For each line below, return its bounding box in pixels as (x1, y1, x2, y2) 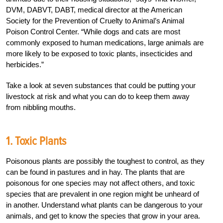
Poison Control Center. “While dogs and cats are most (6, 27, 180, 36)
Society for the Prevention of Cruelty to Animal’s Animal (6, 16, 184, 25)
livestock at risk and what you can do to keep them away (6, 92, 190, 101)
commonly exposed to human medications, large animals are (6, 38, 204, 47)
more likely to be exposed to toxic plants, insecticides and (6, 49, 192, 58)
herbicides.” (6, 60, 44, 69)
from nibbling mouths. (6, 103, 76, 111)
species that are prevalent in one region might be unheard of (6, 189, 199, 198)
